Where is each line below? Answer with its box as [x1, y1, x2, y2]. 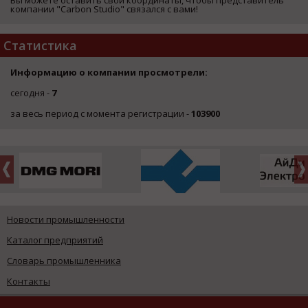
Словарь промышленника [7, 254, 121, 267]
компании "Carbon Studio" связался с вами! [10, 2, 198, 15]
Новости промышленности [7, 212, 124, 225]
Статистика [3, 36, 77, 54]
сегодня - [10, 86, 52, 99]
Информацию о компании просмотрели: [10, 65, 208, 78]
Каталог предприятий [7, 233, 103, 246]
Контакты [7, 274, 50, 287]
